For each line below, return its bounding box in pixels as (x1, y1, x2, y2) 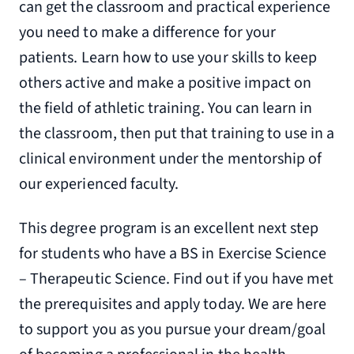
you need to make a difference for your (19, 21, 276, 43)
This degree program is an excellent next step (19, 217, 319, 239)
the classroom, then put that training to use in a (19, 122, 335, 145)
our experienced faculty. (19, 173, 179, 195)
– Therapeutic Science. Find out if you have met (19, 268, 334, 290)
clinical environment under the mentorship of (19, 148, 322, 170)
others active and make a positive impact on (19, 72, 312, 94)
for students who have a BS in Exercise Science (19, 243, 327, 265)
